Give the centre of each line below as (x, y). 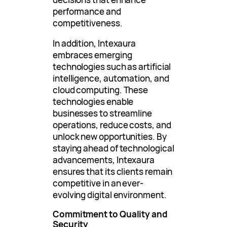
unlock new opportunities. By (110, 136)
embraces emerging (92, 55)
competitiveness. (88, 23)
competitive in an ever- (98, 183)
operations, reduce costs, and (112, 125)
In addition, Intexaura (94, 43)
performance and (87, 11)
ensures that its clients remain (113, 171)
